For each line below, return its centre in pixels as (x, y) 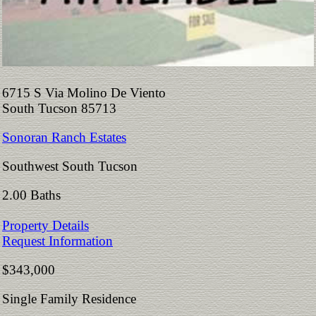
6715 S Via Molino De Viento (84, 93)
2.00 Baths (35, 195)
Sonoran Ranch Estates (64, 138)
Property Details (45, 226)
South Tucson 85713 (66, 109)
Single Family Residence (69, 299)
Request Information (57, 241)
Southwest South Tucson (70, 166)
